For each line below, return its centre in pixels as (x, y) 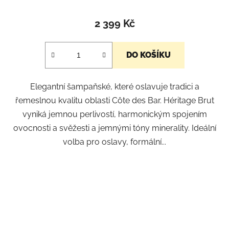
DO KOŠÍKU (148, 55)
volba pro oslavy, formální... (114, 142)
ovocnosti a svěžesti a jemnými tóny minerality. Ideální (114, 128)
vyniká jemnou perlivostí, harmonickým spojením (114, 114)
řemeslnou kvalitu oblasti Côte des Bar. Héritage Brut (114, 101)
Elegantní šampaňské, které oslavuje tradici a (114, 87)
